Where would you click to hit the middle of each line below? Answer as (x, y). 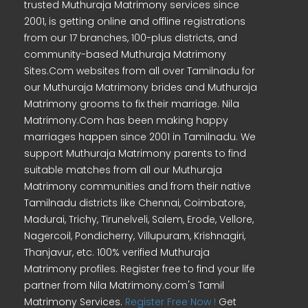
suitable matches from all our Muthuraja (123, 170)
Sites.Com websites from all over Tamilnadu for (140, 71)
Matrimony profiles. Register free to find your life (140, 269)
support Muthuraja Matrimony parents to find (135, 153)
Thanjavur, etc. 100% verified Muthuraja (117, 252)
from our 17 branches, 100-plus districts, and (131, 38)
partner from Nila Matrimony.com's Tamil (124, 285)
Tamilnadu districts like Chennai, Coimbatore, (135, 203)
